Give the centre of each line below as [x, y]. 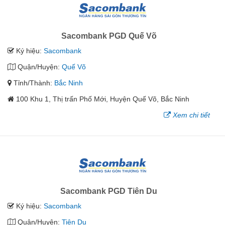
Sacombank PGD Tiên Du [109, 191]
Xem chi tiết [191, 115]
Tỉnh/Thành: [33, 83]
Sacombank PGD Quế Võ [109, 36]
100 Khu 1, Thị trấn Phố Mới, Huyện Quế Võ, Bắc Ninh [103, 99]
